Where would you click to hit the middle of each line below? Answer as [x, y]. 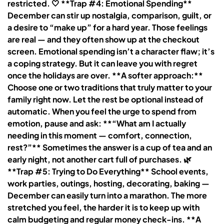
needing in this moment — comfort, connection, [100, 135]
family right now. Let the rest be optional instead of [105, 99]
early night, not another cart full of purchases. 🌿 [99, 159]
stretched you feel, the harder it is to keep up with [103, 207]
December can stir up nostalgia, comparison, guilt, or [109, 15]
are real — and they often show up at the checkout [103, 39]
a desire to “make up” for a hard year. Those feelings [107, 27]
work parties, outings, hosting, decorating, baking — [108, 183]
